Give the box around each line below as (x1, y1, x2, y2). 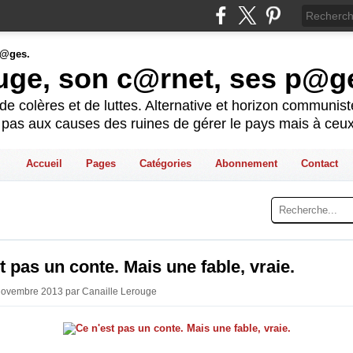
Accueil (25, 157, 62, 169)
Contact (300, 157, 338, 169)
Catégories (139, 157, 191, 169)
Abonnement (214, 157, 277, 169)
